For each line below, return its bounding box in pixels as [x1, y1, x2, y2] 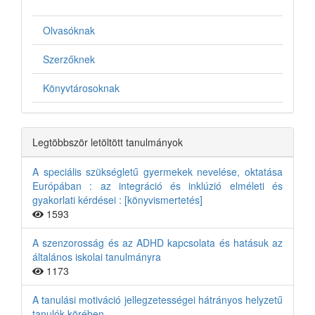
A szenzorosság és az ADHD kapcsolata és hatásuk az [32, 236, 283, 250]
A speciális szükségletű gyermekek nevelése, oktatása [32, 165, 283, 179]
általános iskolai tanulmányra [32, 250, 161, 264]
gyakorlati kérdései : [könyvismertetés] [32, 193, 202, 207]
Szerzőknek [43, 52, 95, 66]
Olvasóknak [43, 23, 95, 37]
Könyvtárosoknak [43, 81, 120, 95]
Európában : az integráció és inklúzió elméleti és [32, 179, 283, 193]
